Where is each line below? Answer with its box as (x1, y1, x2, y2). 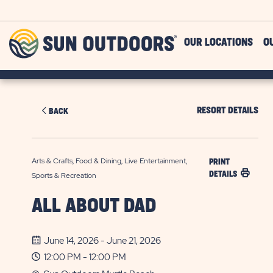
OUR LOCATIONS (184, 38, 253, 48)
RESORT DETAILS (197, 106, 258, 115)
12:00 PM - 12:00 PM (44, 251, 126, 263)
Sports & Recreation (32, 171, 96, 180)
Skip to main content (13, 4, 102, 16)
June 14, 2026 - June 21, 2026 (44, 235, 161, 247)
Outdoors (176, 40, 215, 52)
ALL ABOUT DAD (32, 197, 156, 216)
